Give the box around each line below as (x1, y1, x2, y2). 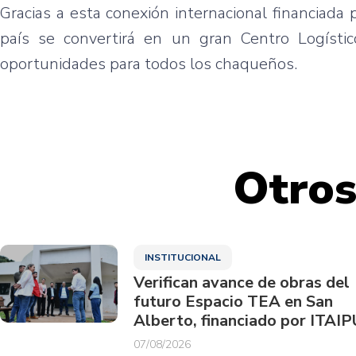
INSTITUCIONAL (144, 250, 221, 264)
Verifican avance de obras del (133, 271, 350, 293)
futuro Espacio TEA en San (133, 290, 333, 312)
